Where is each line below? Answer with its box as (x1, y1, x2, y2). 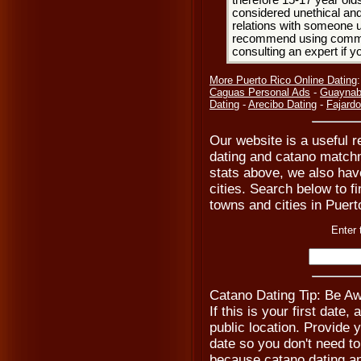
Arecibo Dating (248, 98, 317, 110)
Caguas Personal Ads (210, 86, 310, 98)
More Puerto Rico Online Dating (210, 74, 357, 86)
